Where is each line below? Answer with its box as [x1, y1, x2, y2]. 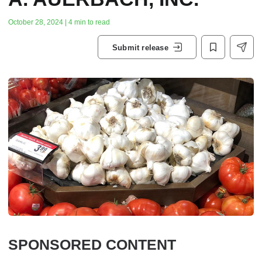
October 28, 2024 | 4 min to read [8, 18, 110, 26]
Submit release [112, 43, 168, 52]
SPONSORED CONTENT [8, 236, 176, 253]
